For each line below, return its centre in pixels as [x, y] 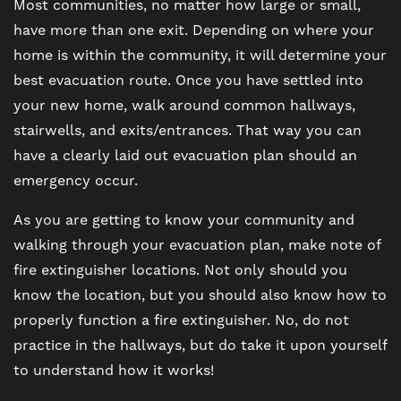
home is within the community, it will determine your [200, 55]
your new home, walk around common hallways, [184, 105]
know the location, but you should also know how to [200, 295]
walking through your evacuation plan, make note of [197, 245]
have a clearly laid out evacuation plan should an [185, 155]
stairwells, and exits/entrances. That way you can [188, 130]
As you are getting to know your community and [184, 220]
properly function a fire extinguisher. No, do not [181, 320]
